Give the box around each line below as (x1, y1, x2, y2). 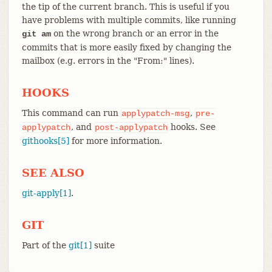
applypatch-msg (121, 108, 189, 118)
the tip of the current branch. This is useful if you (21, 1, 229, 12)
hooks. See (168, 121, 216, 132)
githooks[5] (21, 135, 69, 146)
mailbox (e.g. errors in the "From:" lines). (21, 55, 194, 66)
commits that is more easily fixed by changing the (21, 42, 231, 52)
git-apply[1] (21, 188, 71, 198)
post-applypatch (94, 122, 168, 132)
